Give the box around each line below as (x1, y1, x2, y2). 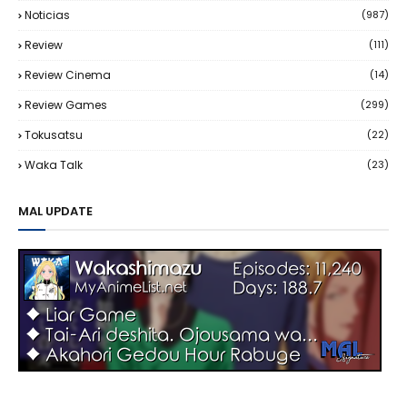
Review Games (25, 97, 107, 113)
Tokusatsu (25, 127, 83, 143)
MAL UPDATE (18, 203, 93, 220)
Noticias (25, 7, 70, 23)
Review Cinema (25, 67, 111, 83)
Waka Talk (25, 157, 83, 173)
